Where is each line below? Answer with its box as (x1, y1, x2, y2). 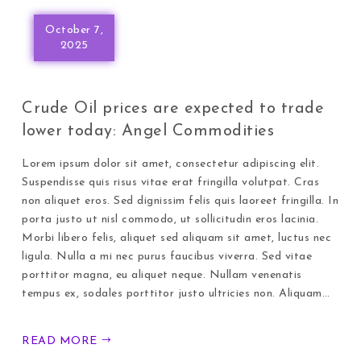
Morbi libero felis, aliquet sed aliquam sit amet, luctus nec (22, 231, 332, 244)
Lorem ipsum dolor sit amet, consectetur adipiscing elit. (22, 157, 320, 170)
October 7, (45, 23, 104, 36)
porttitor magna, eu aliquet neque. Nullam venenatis (22, 268, 302, 281)
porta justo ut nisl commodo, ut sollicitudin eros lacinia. (22, 213, 319, 226)
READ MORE (22, 334, 102, 347)
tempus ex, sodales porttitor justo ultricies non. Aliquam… (22, 287, 330, 300)
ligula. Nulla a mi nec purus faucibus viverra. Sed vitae (22, 250, 313, 263)
